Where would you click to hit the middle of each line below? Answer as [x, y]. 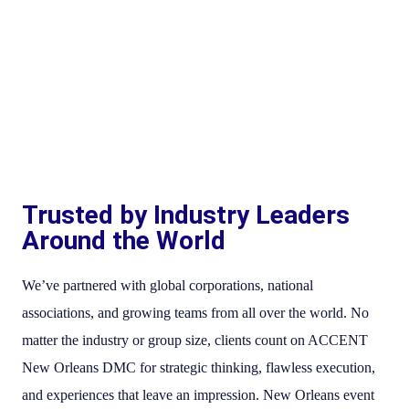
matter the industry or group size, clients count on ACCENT [195, 340]
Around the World [124, 240]
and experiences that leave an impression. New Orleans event [198, 394]
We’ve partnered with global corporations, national [168, 285]
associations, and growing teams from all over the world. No [195, 312]
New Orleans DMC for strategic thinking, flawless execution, [199, 367]
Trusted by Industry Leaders [186, 215]
